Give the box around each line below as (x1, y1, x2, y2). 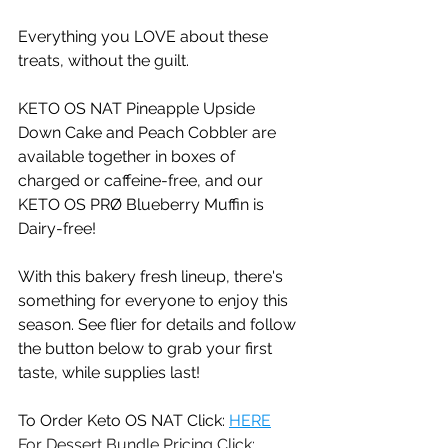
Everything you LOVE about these (18, 27, 272, 47)
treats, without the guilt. (18, 51, 201, 71)
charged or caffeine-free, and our (18, 171, 267, 191)
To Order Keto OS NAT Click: (18, 411, 229, 431)
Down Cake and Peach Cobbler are (18, 123, 280, 143)
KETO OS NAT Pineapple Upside (18, 99, 259, 119)
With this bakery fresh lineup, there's (18, 267, 287, 287)
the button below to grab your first (18, 339, 276, 359)
